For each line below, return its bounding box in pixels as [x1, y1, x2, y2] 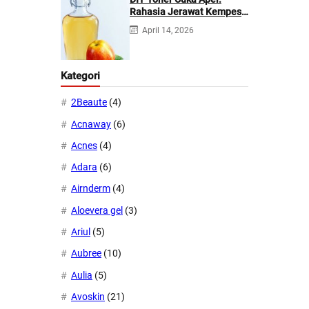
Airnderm [71, 183, 110, 195]
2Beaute [71, 97, 107, 108]
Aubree [71, 248, 101, 259]
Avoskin [71, 290, 105, 302]
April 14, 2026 [142, 25, 194, 35]
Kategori [61, 70, 100, 83]
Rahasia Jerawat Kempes [130, 6, 241, 17]
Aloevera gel [71, 204, 123, 216]
